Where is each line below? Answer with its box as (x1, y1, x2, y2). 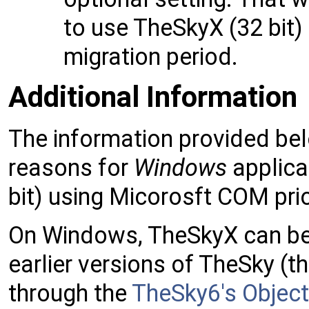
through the (8, 279, 132, 307)
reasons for (8, 153, 134, 181)
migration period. (63, 42, 238, 70)
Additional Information (8, 80, 297, 114)
